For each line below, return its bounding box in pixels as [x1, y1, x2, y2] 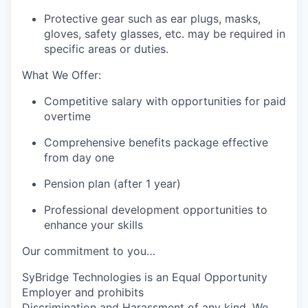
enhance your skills [44, 218, 143, 232]
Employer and [22, 285, 98, 299]
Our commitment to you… [22, 244, 155, 258]
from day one [44, 151, 114, 164]
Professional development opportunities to [44, 203, 267, 217]
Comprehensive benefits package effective [44, 135, 268, 149]
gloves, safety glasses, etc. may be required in [44, 27, 285, 41]
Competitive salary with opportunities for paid [44, 94, 286, 108]
